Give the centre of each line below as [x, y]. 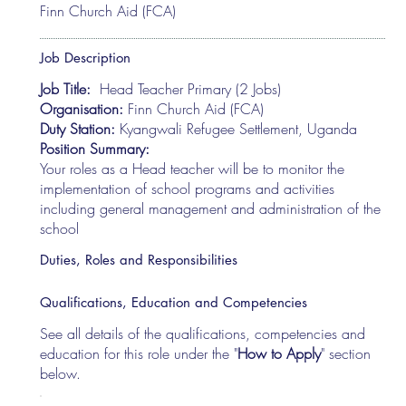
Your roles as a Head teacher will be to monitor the [193, 168]
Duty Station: [80, 128]
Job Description [86, 57]
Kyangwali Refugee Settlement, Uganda [239, 128]
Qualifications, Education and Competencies [174, 302]
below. [61, 373]
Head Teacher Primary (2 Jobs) [188, 88]
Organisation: [84, 108]
